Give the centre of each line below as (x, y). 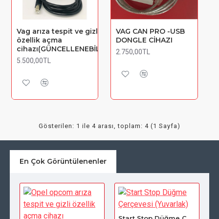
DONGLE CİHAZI (144, 40)
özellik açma (39, 40)
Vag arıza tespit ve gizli (58, 32)
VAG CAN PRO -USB (151, 32)
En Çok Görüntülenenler (63, 161)
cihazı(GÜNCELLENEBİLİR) (63, 49)
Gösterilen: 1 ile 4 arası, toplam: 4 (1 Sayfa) (109, 126)
